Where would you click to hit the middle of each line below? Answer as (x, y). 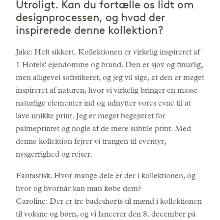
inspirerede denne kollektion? (89, 31)
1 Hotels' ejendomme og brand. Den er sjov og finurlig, (109, 66)
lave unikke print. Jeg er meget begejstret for (91, 117)
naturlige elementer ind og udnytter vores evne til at (103, 104)
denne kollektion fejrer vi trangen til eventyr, (91, 142)
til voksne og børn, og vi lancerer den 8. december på (106, 215)
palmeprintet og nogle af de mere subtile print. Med (103, 130)
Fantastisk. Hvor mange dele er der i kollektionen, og (106, 177)
